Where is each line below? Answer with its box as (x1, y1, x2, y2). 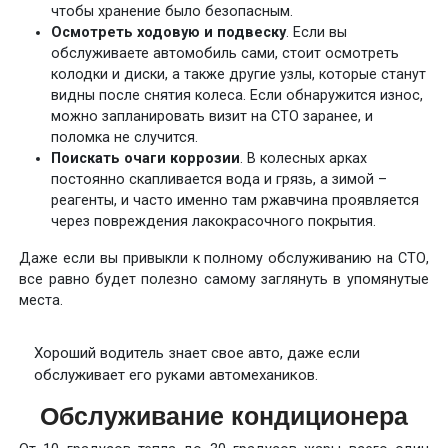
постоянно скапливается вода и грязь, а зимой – (51, 170, 388, 188)
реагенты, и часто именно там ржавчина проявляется (51, 191, 420, 209)
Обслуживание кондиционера (40, 401, 408, 430)
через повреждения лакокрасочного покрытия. (51, 212, 377, 230)
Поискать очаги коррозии (51, 149, 241, 167)
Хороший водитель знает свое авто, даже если (34, 343, 361, 362)
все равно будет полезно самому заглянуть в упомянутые (19, 270, 429, 288)
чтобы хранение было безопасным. (51, 2, 294, 20)
